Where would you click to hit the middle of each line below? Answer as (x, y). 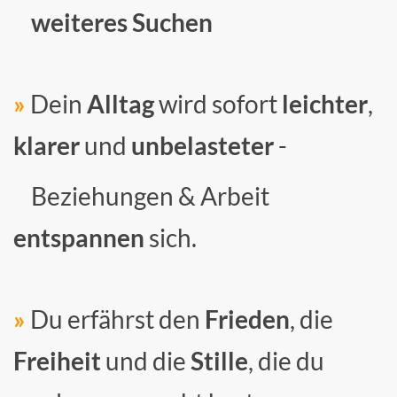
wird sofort (218, 104)
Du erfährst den (115, 319)
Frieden (247, 319)
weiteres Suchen (113, 23)
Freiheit (57, 361)
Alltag (121, 104)
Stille (219, 361)
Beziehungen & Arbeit (141, 196)
